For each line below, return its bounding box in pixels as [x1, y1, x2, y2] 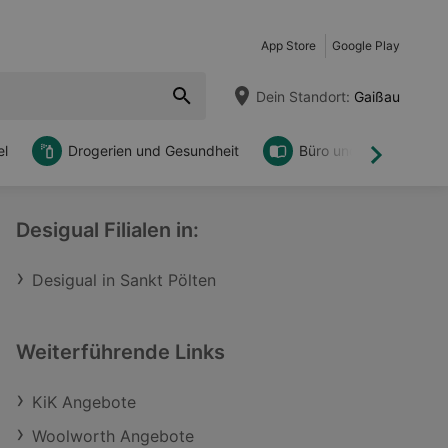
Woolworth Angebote [32, 426, 194, 446]
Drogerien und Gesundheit [68, 142, 239, 159]
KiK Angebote [32, 392, 136, 412]
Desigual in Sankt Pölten [32, 270, 216, 290]
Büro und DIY [299, 142, 385, 159]
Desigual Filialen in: [16, 218, 199, 242]
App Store [261, 38, 316, 53]
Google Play [332, 38, 400, 53]
